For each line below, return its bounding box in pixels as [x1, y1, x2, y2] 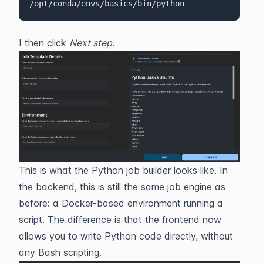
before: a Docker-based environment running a [19, 197, 223, 210]
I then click [19, 36, 69, 49]
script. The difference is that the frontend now [19, 214, 221, 226]
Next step [69, 36, 112, 49]
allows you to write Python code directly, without [19, 230, 233, 242]
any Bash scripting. [19, 247, 102, 259]
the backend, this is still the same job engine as [19, 181, 225, 193]
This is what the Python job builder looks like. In [19, 164, 228, 177]
